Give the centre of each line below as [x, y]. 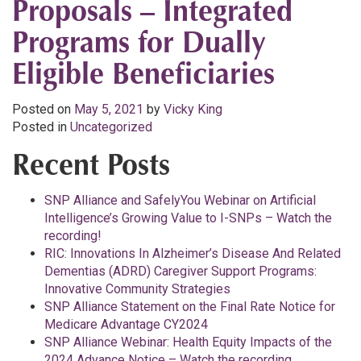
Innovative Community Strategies [137, 289]
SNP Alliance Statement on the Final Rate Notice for [190, 307]
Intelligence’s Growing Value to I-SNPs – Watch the [188, 218]
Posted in [41, 127]
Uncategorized [111, 127]
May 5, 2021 [109, 109]
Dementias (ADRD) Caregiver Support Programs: [180, 271]
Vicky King [193, 109]
